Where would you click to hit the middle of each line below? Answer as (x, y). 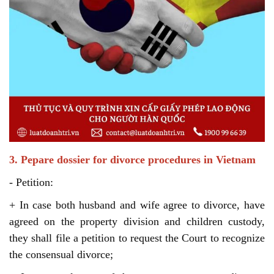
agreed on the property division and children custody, (137, 222)
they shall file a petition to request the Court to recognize (137, 238)
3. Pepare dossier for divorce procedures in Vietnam (132, 160)
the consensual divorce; (61, 255)
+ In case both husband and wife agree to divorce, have (137, 205)
